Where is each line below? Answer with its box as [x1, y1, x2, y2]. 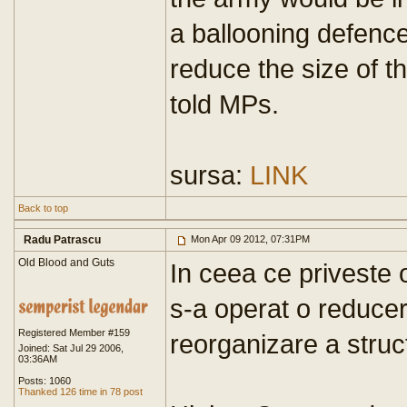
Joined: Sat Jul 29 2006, [18, 342, 124, 353]
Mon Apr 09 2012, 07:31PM [188, 233, 310, 244]
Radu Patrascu [24, 233, 101, 246]
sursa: [170, 160, 250, 190]
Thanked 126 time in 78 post [18, 386, 143, 397]
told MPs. [170, 89, 279, 119]
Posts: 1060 [18, 375, 71, 386]
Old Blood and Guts [18, 256, 114, 269]
